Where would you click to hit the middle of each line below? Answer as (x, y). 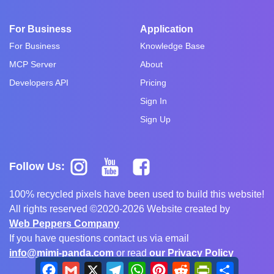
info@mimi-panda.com (61, 253)
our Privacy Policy (191, 253)
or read (131, 253)
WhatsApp (167, 267)
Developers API (39, 82)
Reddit (203, 267)
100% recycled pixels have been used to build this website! (137, 194)
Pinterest (186, 267)
